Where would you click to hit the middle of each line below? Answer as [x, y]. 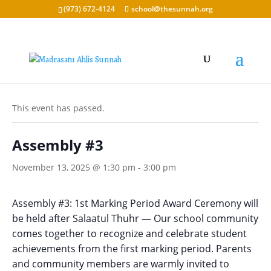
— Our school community [199, 218]
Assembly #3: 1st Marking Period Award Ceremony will [135, 203]
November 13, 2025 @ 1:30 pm [74, 167]
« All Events [40, 79]
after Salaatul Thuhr [94, 218]
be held [30, 218]
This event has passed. [58, 108]
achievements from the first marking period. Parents [132, 249]
